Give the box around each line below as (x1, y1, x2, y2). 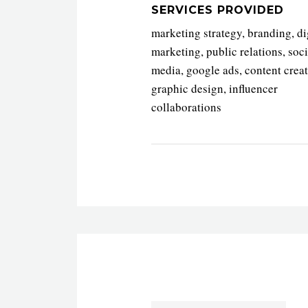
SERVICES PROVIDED (151, 3, 284, 16)
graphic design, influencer (151, 80, 278, 96)
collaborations (151, 98, 221, 115)
